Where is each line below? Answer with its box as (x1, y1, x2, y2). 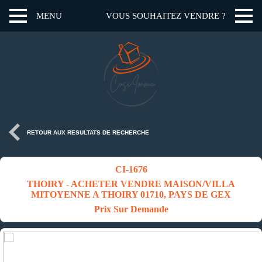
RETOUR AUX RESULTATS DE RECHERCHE (27, 129, 149, 136)
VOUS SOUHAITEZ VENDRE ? (106, 11, 226, 20)
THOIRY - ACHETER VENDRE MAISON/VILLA (27, 179, 235, 189)
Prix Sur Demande (94, 204, 168, 215)
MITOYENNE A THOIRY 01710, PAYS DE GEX (31, 189, 231, 200)
